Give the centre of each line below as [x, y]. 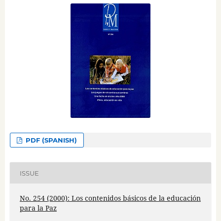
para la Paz [38, 208]
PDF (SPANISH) [51, 140]
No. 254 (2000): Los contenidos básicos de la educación [110, 198]
